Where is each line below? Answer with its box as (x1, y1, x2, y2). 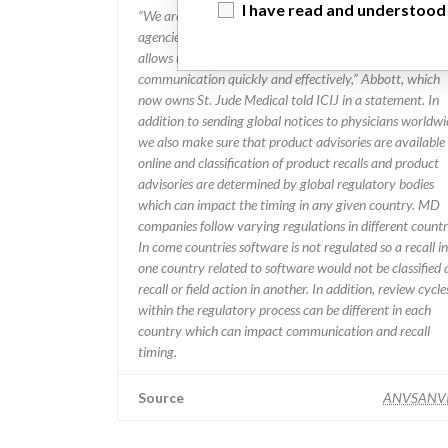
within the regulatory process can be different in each (138, 301, 431, 318)
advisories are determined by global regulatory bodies (138, 175, 434, 192)
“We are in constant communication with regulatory (138, 7, 427, 24)
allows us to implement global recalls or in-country (138, 49, 416, 66)
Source (138, 389, 184, 406)
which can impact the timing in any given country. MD (138, 196, 440, 213)
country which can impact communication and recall (138, 322, 430, 339)
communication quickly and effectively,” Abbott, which (138, 70, 440, 87)
